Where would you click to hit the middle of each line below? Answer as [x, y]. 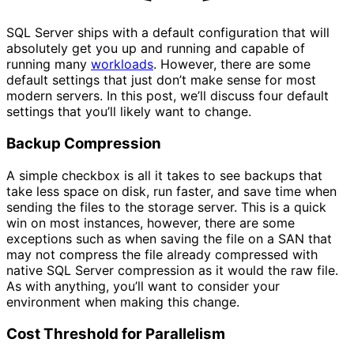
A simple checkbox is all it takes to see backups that [164, 175]
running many [49, 64]
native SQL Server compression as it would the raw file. [172, 270]
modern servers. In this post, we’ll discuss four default [168, 96]
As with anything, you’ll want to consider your [143, 286]
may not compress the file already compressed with [162, 254]
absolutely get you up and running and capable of [156, 49]
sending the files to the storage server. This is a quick [166, 207]
